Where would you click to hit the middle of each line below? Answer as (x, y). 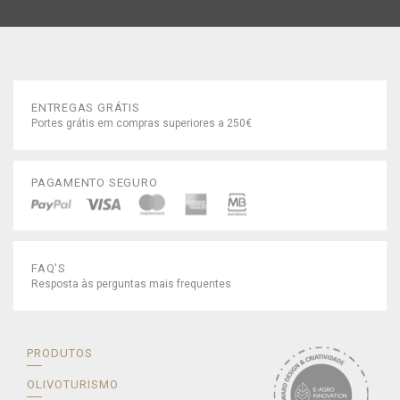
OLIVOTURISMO (73, 384)
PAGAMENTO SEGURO (95, 182)
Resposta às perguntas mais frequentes (131, 284)
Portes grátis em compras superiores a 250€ (142, 123)
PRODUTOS (60, 353)
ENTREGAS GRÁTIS (86, 108)
